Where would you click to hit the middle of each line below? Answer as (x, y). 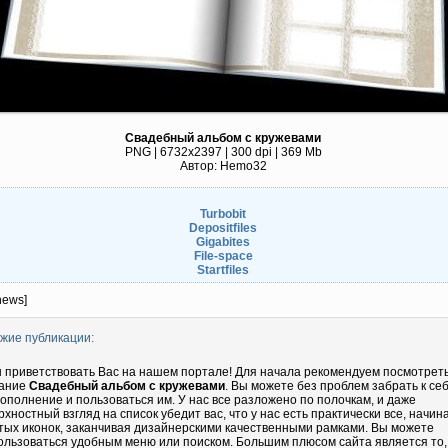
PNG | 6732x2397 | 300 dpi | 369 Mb (223, 152)
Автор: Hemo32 (223, 166)
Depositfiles (223, 228)
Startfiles (223, 270)
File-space (223, 256)
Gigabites (223, 242)
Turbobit (223, 214)
